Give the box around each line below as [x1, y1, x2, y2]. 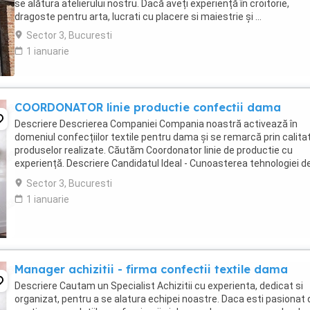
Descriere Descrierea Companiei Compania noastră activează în [15, 118, 298, 129]
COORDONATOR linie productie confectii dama [15, 100, 281, 114]
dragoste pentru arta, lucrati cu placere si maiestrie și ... [15, 11, 262, 22]
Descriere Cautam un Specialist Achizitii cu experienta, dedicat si [15, 280, 303, 291]
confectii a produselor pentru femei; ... [15, 171, 183, 182]
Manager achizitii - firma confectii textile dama [15, 262, 288, 276]
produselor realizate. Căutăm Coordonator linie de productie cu [15, 145, 293, 156]
